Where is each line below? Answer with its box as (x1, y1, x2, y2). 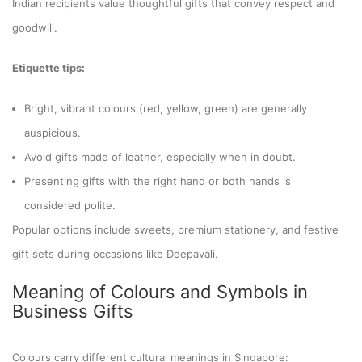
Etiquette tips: (12, 61, 85, 74)
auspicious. (24, 125, 81, 139)
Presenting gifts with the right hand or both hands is (24, 174, 291, 187)
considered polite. (24, 198, 116, 212)
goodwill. (12, 20, 57, 34)
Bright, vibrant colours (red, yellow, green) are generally (24, 101, 307, 115)
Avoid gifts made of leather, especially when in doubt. (24, 149, 296, 163)
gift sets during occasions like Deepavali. (12, 246, 218, 260)
